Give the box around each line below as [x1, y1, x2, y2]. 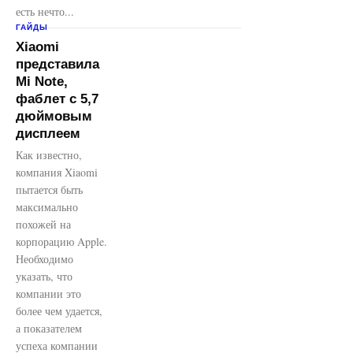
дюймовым [16, 109, 92, 124]
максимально [16, 199, 78, 214]
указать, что [16, 269, 72, 284]
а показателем [16, 321, 82, 336]
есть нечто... [16, 4, 74, 19]
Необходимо [16, 251, 73, 266]
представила [16, 57, 99, 72]
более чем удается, [16, 303, 102, 318]
